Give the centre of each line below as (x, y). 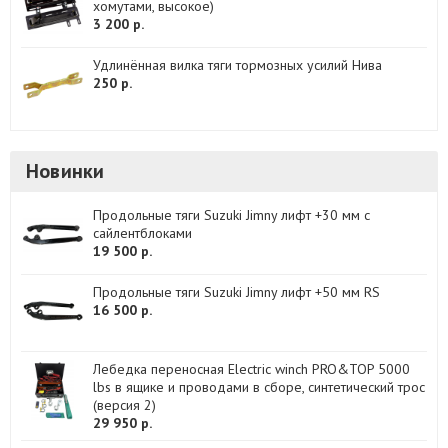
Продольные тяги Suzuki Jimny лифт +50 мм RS (236, 292)
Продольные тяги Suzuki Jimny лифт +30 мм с (231, 215)
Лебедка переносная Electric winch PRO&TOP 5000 (251, 369)
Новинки (65, 171)
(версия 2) (124, 405)
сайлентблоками (142, 233)
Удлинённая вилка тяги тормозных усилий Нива (237, 65)
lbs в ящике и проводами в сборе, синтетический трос (259, 387)
